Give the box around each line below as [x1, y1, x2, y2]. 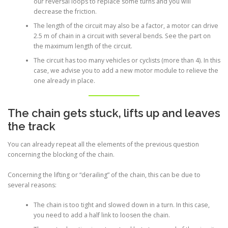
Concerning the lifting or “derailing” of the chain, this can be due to [8, 170, 201, 180]
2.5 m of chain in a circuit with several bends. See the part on [33, 31, 211, 40]
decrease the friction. [33, 7, 97, 16]
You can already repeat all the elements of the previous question [8, 140, 199, 149]
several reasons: [8, 181, 56, 190]
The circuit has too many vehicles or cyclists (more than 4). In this [33, 55, 220, 65]
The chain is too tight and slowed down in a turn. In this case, [33, 200, 210, 209]
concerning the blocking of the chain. [8, 150, 115, 159]
